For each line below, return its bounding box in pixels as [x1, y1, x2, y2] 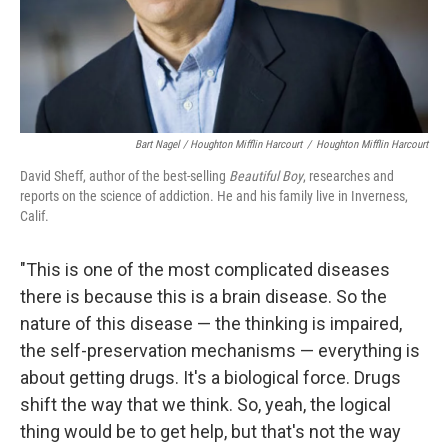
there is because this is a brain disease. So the [20, 285, 387, 307]
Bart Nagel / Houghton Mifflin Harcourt [135, 137, 302, 151]
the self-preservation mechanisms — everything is [20, 339, 420, 361]
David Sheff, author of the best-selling [20, 167, 229, 184]
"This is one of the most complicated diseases [20, 258, 390, 280]
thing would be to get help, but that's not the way [20, 420, 401, 442]
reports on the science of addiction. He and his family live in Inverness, [20, 187, 408, 204]
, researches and [303, 167, 394, 184]
